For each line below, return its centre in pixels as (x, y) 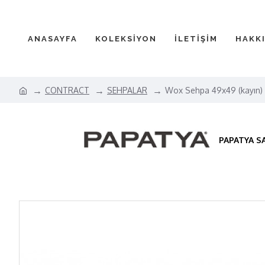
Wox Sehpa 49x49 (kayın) (214, 90)
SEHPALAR (127, 90)
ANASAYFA (53, 38)
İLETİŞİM (196, 38)
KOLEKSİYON (126, 38)
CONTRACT (67, 90)
